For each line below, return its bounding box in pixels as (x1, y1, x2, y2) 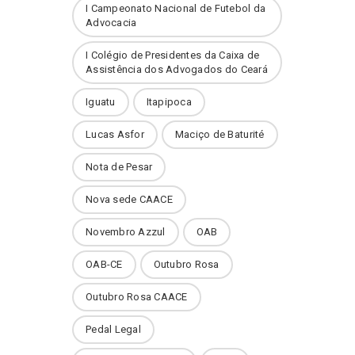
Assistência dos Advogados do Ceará (86, 63, 268, 75)
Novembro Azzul (86, 226, 166, 238)
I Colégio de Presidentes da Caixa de (86, 49, 260, 61)
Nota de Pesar (86, 161, 153, 173)
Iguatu (86, 96, 116, 108)
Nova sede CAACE (86, 193, 173, 205)
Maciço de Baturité (174, 128, 265, 140)
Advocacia (86, 17, 137, 29)
